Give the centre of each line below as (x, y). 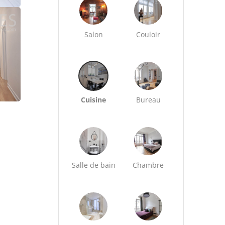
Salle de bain (93, 165)
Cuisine (94, 100)
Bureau (148, 100)
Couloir (148, 34)
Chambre (148, 165)
